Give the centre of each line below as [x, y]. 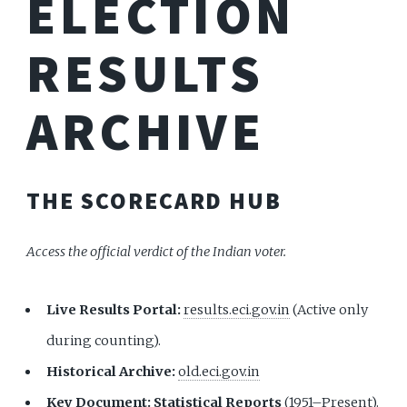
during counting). [104, 340]
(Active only [329, 309]
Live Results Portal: [114, 309]
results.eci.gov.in [237, 309]
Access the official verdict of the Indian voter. [157, 252]
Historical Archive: [111, 371]
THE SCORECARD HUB [154, 201]
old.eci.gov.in [219, 371]
